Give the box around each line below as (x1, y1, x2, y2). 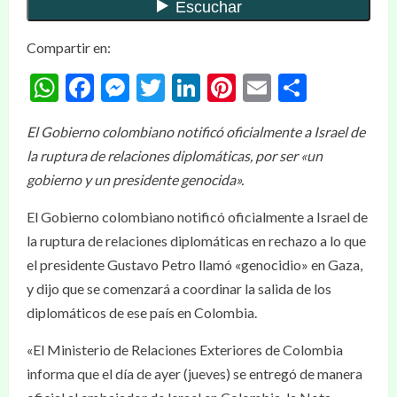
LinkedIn (200, 69, 305, 105)
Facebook (94, 69, 211, 105)
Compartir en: (27, 38, 111, 56)
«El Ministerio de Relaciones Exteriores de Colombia (27, 340, 343, 358)
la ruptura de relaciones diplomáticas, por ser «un (27, 146, 323, 164)
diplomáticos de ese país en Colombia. (27, 303, 257, 321)
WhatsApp (58, 69, 190, 105)
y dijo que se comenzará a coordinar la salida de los (27, 279, 331, 297)
